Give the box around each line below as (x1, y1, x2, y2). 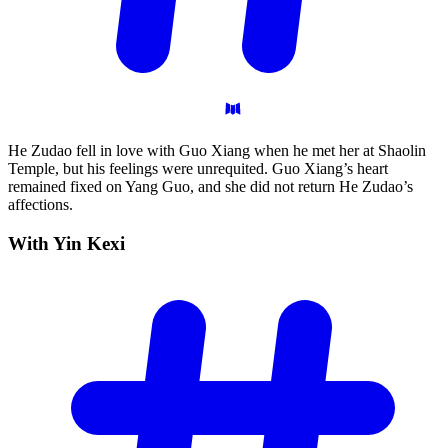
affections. (8, 196, 73, 214)
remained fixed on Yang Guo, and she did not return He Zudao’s (8, 178, 413, 196)
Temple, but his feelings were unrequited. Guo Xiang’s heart (8, 160, 388, 178)
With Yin (8, 232, 87, 254)
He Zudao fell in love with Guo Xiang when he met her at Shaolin (8, 142, 426, 160)
